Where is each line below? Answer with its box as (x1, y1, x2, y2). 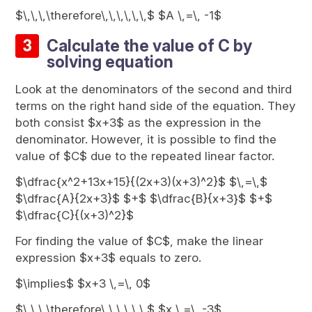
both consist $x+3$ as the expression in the (15, 116, 262, 130)
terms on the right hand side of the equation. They (15, 99, 296, 113)
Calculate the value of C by (47, 36, 253, 56)
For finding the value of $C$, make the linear (15, 234, 264, 248)
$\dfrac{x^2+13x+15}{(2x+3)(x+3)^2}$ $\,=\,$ (15, 175, 268, 189)
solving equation (47, 52, 174, 72)
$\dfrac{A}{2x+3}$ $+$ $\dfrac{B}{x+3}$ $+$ (15, 192, 273, 205)
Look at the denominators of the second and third (15, 82, 292, 96)
